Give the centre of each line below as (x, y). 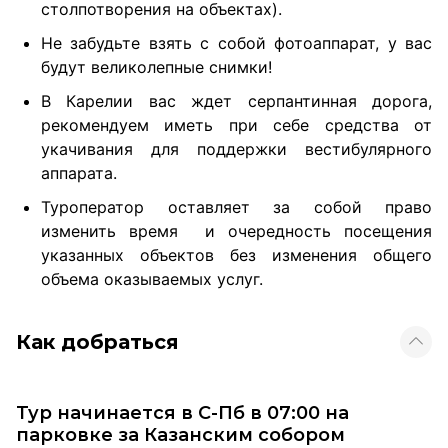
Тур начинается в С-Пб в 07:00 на (182, 413)
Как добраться (97, 341)
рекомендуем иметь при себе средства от (236, 125)
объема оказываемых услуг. (152, 279)
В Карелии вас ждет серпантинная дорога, (236, 101)
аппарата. (79, 173)
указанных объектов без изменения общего (236, 255)
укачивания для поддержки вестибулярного (236, 149)
